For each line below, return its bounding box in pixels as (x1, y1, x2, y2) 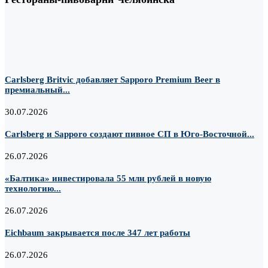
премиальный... (5, 85, 70, 95)
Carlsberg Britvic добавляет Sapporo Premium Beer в (5, 75, 220, 85)
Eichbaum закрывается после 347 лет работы (5, 227, 190, 237)
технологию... (5, 184, 61, 194)
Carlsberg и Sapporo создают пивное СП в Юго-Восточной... (5, 129, 254, 139)
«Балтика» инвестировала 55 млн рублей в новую (5, 173, 211, 184)
